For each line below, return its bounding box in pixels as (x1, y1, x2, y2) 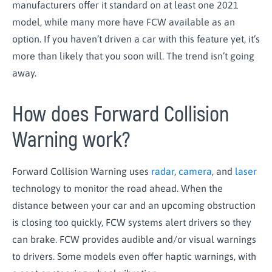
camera (178, 166, 212, 177)
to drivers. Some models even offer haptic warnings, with (12, 251, 256, 262)
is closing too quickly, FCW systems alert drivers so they (12, 217, 251, 228)
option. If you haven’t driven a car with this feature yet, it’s (12, 33, 260, 44)
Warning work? (12, 127, 135, 154)
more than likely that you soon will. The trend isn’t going (12, 50, 254, 61)
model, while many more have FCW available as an (12, 16, 235, 27)
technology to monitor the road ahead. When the (12, 183, 223, 194)
